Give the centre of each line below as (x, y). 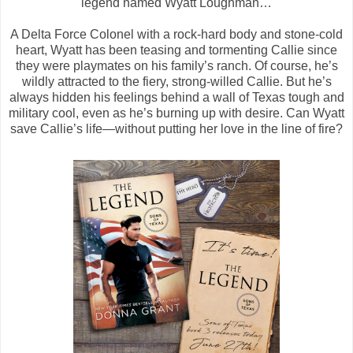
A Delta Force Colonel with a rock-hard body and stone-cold (176, 34)
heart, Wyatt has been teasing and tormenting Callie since (176, 50)
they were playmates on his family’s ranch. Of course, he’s (176, 65)
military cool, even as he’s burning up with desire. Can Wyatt (176, 113)
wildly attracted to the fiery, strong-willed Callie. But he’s (176, 81)
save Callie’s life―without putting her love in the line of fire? (176, 128)
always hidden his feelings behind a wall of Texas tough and (176, 97)
